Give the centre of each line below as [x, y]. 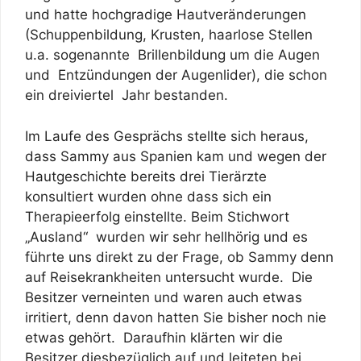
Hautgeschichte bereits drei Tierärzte [146, 176]
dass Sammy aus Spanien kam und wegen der [176, 156]
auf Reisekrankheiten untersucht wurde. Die [169, 277]
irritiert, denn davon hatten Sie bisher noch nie [176, 317]
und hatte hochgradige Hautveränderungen [166, 15]
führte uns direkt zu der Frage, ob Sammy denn [179, 257]
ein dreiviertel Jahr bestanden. [127, 95]
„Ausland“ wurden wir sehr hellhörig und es [166, 237]
